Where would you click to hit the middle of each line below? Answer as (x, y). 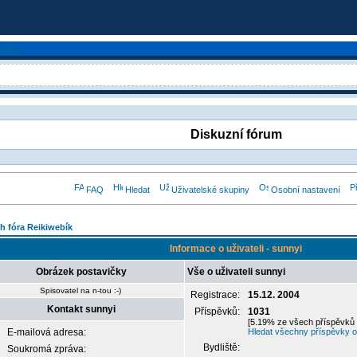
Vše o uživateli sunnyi (236, 272)
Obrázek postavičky (81, 272)
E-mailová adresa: (47, 332)
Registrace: (216, 295)
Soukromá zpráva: (47, 349)
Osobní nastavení (306, 190)
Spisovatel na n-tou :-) (80, 290)
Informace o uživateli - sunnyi (236, 249)
